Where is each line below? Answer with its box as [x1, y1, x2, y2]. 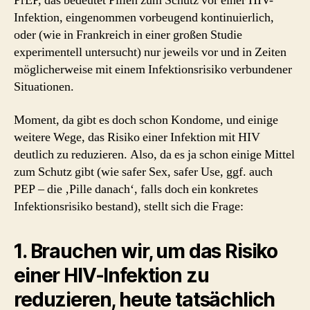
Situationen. [14, 79, 74, 95]
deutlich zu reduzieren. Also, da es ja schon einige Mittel [14, 146, 295, 163]
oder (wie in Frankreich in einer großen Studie [14, 27, 242, 43]
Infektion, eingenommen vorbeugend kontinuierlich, [14, 10, 274, 26]
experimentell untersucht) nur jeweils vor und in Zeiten [14, 44, 286, 60]
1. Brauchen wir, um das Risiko [14, 239, 278, 263]
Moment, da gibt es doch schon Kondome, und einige [14, 111, 278, 128]
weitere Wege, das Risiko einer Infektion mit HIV [14, 129, 260, 145]
